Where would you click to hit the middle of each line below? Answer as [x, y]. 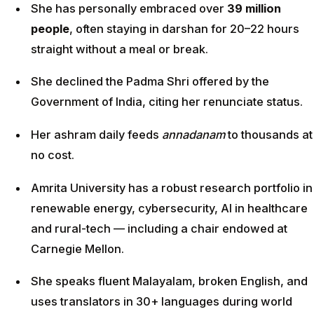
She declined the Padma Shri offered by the [150, 82]
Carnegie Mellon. [77, 248]
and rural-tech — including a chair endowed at [159, 228]
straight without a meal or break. [120, 49]
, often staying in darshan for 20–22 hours [184, 28]
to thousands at [269, 134]
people [50, 28]
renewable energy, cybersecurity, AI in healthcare [169, 208]
